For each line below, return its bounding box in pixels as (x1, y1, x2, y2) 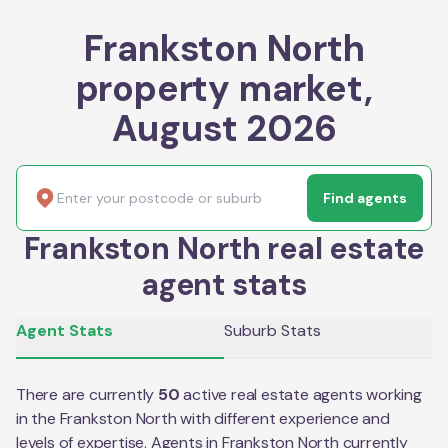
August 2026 (111, 104, 337, 152)
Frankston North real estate (23, 228, 425, 268)
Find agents (323, 188, 407, 207)
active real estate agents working (183, 383, 422, 405)
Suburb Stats (224, 319, 321, 341)
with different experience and (176, 407, 390, 429)
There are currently (16, 383, 158, 405)
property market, (75, 64, 373, 112)
